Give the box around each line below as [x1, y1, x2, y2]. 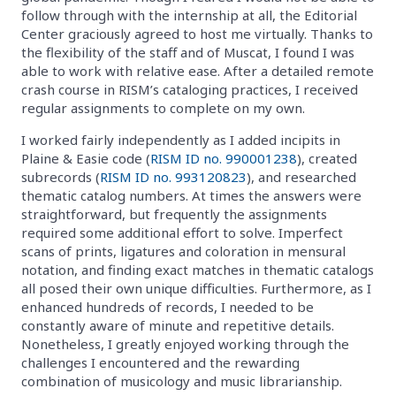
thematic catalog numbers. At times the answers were [21, 186, 362, 204]
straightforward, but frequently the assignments [21, 204, 327, 223]
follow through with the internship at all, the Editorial [21, 5, 357, 24]
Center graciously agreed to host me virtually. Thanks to [21, 24, 373, 42]
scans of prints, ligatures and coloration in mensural [21, 241, 346, 260]
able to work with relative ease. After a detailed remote [21, 61, 374, 80]
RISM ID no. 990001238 [150, 148, 297, 167]
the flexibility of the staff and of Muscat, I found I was [21, 42, 354, 61]
